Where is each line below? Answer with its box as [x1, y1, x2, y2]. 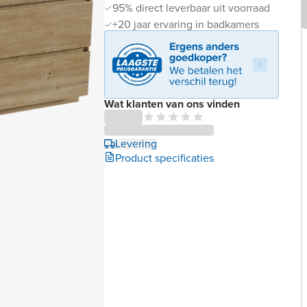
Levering [115, 135, 157, 151]
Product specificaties [115, 149, 214, 166]
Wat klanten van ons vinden [104, 95, 240, 112]
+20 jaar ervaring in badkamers [112, 16, 259, 32]
